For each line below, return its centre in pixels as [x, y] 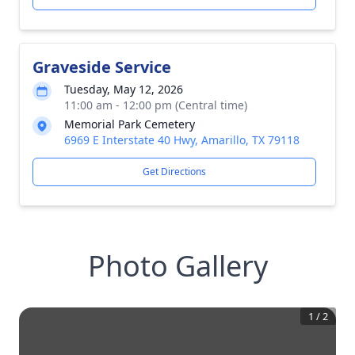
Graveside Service [102, 67]
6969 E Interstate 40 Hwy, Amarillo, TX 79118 [182, 140]
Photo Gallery [177, 266]
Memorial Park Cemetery [130, 124]
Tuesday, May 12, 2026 [124, 89]
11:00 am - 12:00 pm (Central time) [156, 105]
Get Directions [174, 172]
